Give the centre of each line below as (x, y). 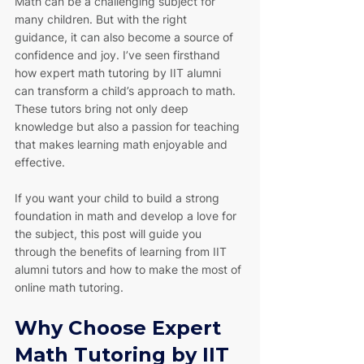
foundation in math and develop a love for (127, 216)
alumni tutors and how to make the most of (130, 269)
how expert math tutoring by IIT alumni (119, 73)
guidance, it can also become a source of (126, 37)
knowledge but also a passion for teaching (129, 126)
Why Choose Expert (121, 328)
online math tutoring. (69, 287)
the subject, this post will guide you (110, 234)
